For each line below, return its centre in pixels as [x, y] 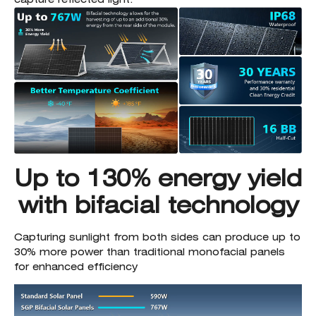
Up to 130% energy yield [158, 178]
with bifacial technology [158, 205]
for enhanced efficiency [76, 266]
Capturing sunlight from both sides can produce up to [157, 237]
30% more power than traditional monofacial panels [150, 251]
